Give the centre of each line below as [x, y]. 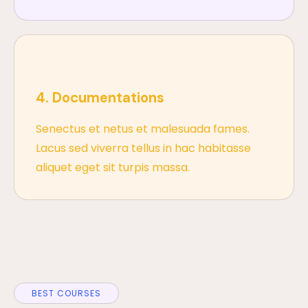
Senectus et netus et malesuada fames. [143, 129]
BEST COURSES [66, 293]
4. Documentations [100, 98]
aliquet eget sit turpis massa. [113, 168]
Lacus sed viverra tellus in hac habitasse [144, 148]
